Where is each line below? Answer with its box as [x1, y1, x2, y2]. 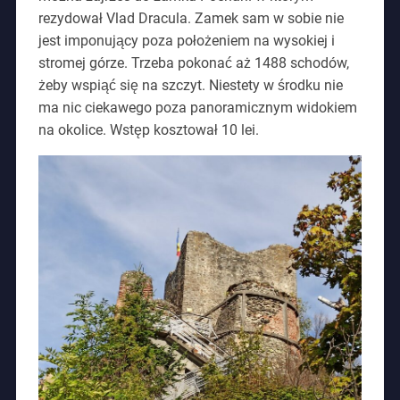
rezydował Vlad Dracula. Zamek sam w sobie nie [37, 10, 344, 28]
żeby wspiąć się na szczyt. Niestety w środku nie [37, 77, 343, 95]
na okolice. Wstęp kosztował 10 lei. [37, 121, 259, 139]
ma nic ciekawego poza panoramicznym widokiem [37, 99, 357, 117]
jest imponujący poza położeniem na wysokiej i [37, 32, 335, 50]
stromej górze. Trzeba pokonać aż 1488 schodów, [37, 54, 349, 72]
